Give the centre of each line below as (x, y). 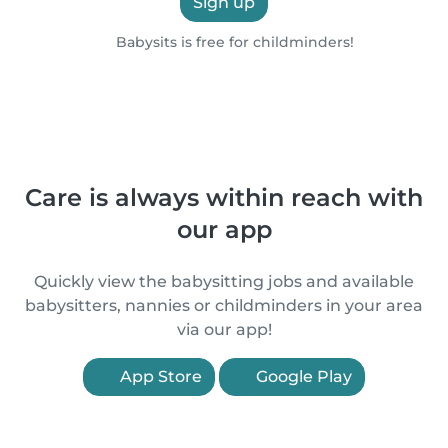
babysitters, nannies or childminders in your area (224, 305)
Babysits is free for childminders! (232, 42)
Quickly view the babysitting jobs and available (224, 281)
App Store (159, 376)
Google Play (302, 376)
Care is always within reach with (224, 197)
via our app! (224, 329)
